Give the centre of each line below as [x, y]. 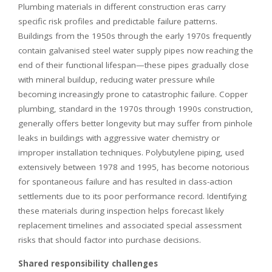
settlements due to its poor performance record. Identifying [132, 196]
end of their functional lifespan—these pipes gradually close [134, 65]
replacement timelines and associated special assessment [130, 225]
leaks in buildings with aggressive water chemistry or [119, 138]
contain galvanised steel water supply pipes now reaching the [136, 50]
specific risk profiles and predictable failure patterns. [118, 21]
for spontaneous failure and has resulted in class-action [125, 181]
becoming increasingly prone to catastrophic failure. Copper [133, 94]
